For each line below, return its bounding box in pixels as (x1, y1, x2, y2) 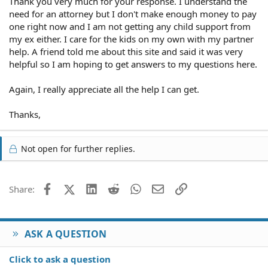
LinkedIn (96, 182, 133, 194)
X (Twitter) (74, 182, 117, 194)
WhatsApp (141, 182, 184, 194)
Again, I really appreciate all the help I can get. (9, 83, 199, 95)
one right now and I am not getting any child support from (9, 20, 251, 32)
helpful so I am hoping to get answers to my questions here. (9, 58, 257, 70)
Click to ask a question (9, 253, 111, 265)
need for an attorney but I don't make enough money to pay (9, 8, 257, 20)
